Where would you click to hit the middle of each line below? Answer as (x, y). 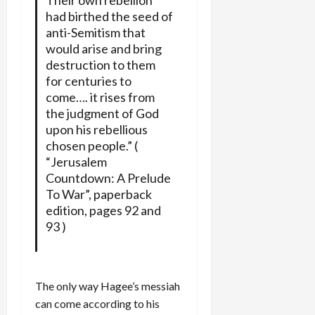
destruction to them (100, 64)
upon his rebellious (96, 129)
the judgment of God (102, 113)
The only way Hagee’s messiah (108, 285)
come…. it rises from (100, 97)
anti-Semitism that (95, 32)
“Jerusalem (76, 161)
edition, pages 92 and (103, 210)
